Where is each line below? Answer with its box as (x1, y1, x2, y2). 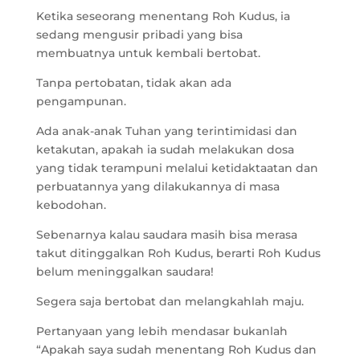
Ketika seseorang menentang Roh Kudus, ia (35, 9, 290, 23)
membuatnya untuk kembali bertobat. (35, 46, 260, 60)
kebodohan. (35, 198, 106, 212)
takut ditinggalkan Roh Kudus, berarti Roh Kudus (35, 246, 321, 260)
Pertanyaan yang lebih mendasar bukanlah (35, 324, 288, 338)
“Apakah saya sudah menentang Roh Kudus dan (35, 342, 317, 357)
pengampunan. (35, 94, 129, 108)
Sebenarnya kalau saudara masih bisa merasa (35, 227, 297, 242)
